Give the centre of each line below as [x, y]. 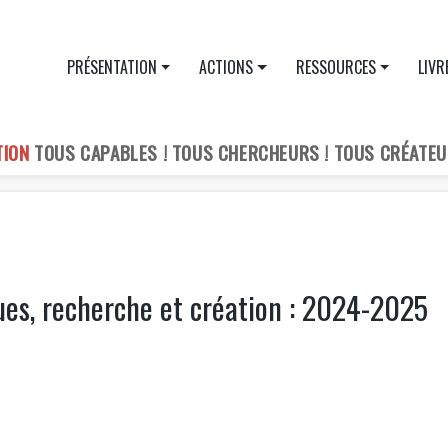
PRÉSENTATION [111, 67]
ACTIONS [226, 67]
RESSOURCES [335, 67]
